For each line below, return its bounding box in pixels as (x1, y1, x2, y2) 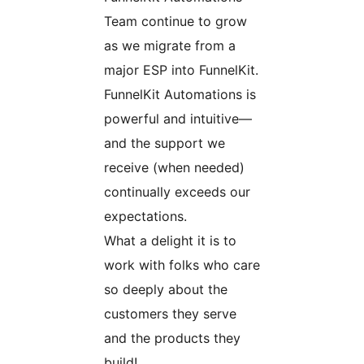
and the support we (104, 135, 225, 152)
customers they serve (104, 305, 236, 323)
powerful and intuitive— (104, 110, 252, 128)
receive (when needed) (104, 159, 245, 176)
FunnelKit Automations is (104, 86, 256, 103)
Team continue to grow (104, 13, 247, 30)
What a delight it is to (104, 232, 236, 249)
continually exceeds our (104, 184, 250, 201)
